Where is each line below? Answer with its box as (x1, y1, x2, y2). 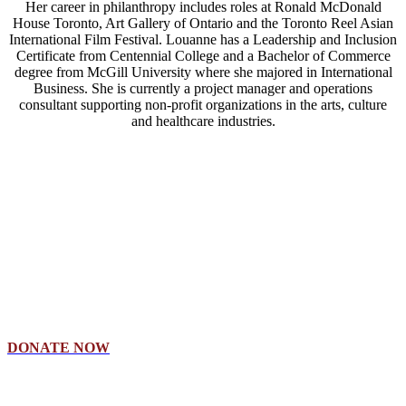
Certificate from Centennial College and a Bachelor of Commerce (15, 47, 391, 63)
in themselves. (7, 309, 88, 325)
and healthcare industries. (130, 112, 275, 129)
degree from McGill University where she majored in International (14, 63, 392, 80)
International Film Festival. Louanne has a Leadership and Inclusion (9, 31, 397, 47)
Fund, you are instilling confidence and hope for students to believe (7, 293, 391, 309)
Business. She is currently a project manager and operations (34, 80, 372, 96)
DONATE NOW (7, 340, 110, 356)
